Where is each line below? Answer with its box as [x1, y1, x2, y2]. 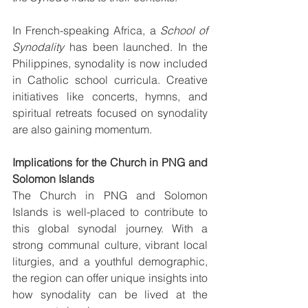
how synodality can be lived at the [12, 287, 208, 301]
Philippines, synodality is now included [12, 56, 208, 70]
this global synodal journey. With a [12, 221, 208, 235]
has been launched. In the [64, 39, 208, 54]
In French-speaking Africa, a [12, 23, 160, 37]
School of [159, 23, 208, 37]
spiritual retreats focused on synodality [12, 105, 208, 120]
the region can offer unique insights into [12, 270, 208, 285]
